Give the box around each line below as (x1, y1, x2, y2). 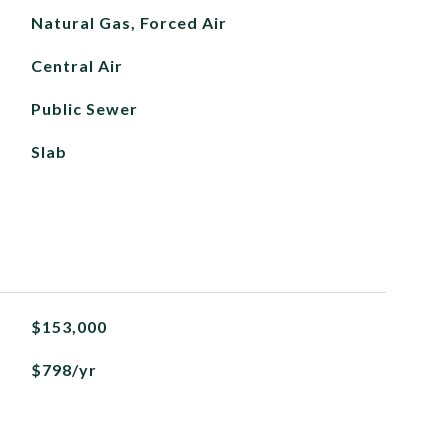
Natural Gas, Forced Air (30, 13, 227, 32)
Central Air (30, 56, 123, 75)
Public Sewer (30, 99, 138, 118)
